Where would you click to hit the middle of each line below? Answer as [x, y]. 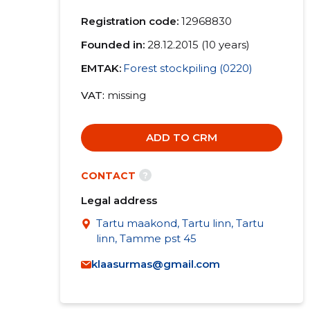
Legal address [119, 200]
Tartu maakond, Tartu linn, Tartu [180, 223]
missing [126, 95]
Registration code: [129, 21]
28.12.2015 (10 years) [198, 45]
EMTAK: [101, 68]
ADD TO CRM [181, 137]
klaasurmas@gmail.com [155, 264]
